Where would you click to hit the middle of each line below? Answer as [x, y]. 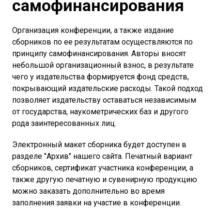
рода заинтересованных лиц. [64, 124]
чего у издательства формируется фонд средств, [101, 77]
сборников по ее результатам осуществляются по [102, 42]
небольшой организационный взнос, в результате [103, 65]
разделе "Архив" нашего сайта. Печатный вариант [102, 156]
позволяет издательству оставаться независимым [104, 100]
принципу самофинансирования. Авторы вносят [99, 54]
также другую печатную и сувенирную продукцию [105, 180]
